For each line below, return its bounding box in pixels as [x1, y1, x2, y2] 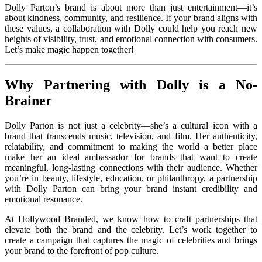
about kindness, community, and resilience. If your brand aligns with [5, 12, 257, 23]
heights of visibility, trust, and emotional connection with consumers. [5, 33, 257, 44]
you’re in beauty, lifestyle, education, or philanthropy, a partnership [5, 173, 257, 183]
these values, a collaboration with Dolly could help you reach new [5, 23, 257, 33]
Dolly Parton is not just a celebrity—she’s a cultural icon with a [5, 120, 257, 130]
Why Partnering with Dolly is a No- [5, 77, 257, 92]
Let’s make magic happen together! [5, 44, 134, 54]
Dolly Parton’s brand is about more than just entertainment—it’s [5, 2, 257, 12]
